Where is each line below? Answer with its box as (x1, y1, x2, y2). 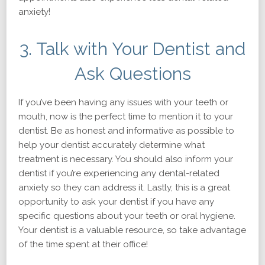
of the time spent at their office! (18, 239, 148, 250)
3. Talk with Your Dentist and (20, 38, 245, 59)
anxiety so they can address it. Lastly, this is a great (18, 182, 230, 193)
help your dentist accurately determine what (18, 140, 205, 150)
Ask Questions (74, 63, 191, 84)
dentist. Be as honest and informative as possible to (18, 125, 234, 136)
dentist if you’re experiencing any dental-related (18, 168, 219, 179)
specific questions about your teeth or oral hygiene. (18, 211, 235, 221)
